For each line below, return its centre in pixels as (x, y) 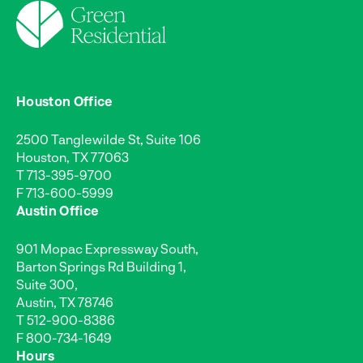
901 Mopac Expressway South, (107, 249)
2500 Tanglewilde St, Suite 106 (109, 139)
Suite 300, (47, 284)
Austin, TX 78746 (65, 302)
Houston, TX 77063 (73, 157)
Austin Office (58, 211)
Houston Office (65, 101)
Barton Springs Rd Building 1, (101, 267)
